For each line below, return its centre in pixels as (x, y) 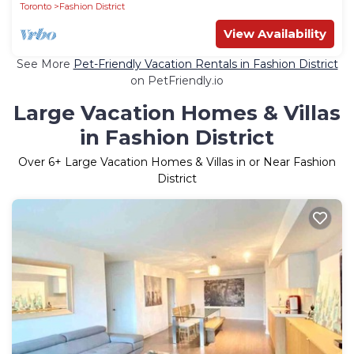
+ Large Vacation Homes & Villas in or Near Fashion (195, 162)
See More (45, 64)
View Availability (275, 33)
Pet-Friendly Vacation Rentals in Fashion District (205, 64)
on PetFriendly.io (177, 80)
